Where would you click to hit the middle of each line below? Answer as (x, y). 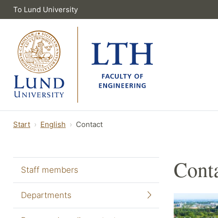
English (53, 124)
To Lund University (45, 9)
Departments (46, 195)
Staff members (50, 170)
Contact (89, 124)
